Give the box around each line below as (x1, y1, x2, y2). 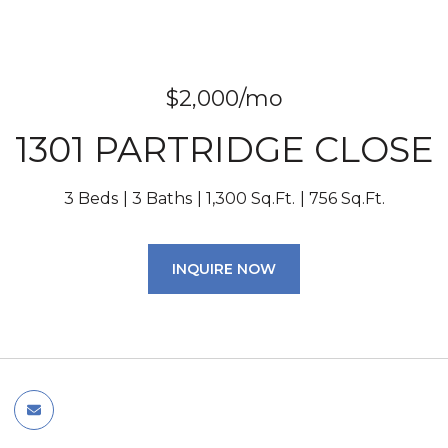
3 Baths (131, 189, 192, 208)
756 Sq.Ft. (308, 189, 385, 208)
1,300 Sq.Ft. (205, 189, 295, 208)
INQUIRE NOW (172, 260, 276, 278)
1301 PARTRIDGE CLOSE (14, 128, 434, 171)
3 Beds (63, 189, 118, 208)
